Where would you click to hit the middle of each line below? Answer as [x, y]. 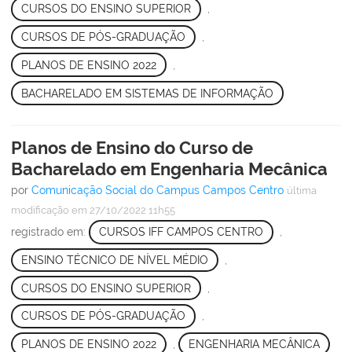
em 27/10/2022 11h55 [122, 210]
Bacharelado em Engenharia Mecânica [169, 169]
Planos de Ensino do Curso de [132, 147]
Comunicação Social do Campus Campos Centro [158, 190]
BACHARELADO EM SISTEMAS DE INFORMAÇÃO [147, 93]
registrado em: [50, 232]
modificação [40, 210]
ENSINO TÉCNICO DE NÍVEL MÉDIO [114, 260]
